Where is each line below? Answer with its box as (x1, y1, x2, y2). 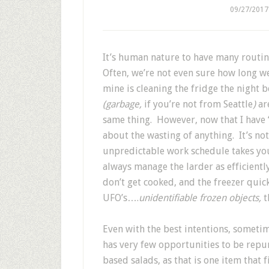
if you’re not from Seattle (144, 98, 253, 110)
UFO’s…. (103, 192, 139, 204)
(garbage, (103, 98, 144, 110)
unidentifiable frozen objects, (139, 192, 261, 204)
